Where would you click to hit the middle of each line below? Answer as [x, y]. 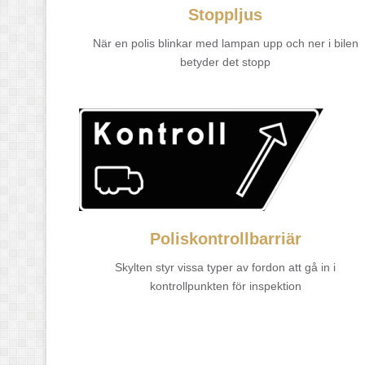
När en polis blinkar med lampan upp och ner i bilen [225, 43]
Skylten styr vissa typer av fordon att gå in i [226, 267]
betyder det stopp [226, 62]
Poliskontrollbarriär [225, 238]
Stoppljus [226, 14]
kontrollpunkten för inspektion [225, 286]
